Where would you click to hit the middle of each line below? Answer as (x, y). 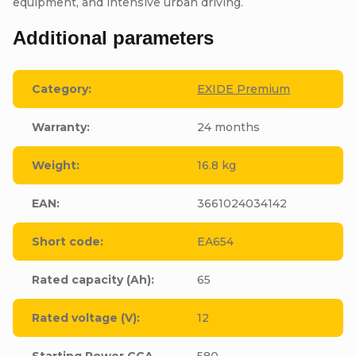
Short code (66, 241)
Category (60, 89)
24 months (228, 127)
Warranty (59, 127)
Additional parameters (113, 37)
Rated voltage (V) (84, 317)
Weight (54, 165)
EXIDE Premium (244, 89)
